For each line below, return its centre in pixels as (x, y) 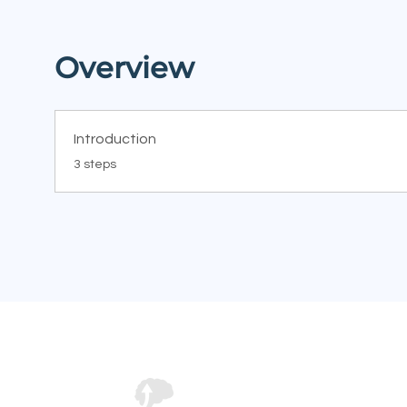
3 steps (95, 164)
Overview (124, 67)
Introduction (115, 139)
